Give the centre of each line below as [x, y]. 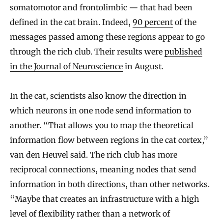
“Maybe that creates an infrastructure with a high [105, 199]
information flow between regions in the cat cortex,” [109, 140]
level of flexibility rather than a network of [90, 214]
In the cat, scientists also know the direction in [98, 96]
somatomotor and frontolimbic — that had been [101, 8]
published [183, 52]
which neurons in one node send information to [100, 111]
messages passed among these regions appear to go [107, 37]
